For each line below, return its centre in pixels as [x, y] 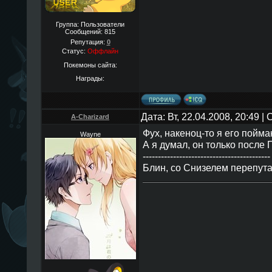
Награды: [90, 79]
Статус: [75, 51]
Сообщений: [85, 32]
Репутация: [88, 42]
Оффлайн [103, 51]
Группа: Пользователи [90, 24]
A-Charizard [90, 117]
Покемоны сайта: [90, 65]
